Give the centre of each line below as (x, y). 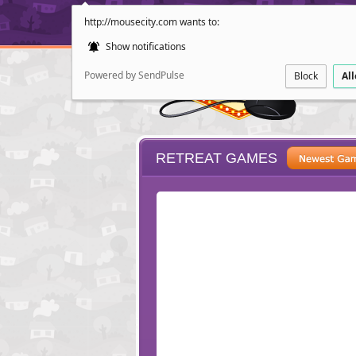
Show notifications (145, 46)
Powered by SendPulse (134, 75)
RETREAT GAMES (217, 158)
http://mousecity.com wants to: (152, 22)
